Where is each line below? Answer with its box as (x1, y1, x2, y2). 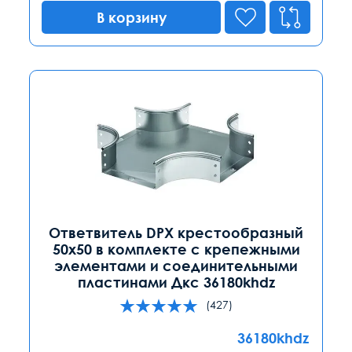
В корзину (96, 8, 167, 26)
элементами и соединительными (54, 256, 298, 274)
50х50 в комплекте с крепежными (52, 240, 300, 258)
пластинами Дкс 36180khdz (77, 273, 275, 291)
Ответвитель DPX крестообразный (49, 223, 303, 241)
